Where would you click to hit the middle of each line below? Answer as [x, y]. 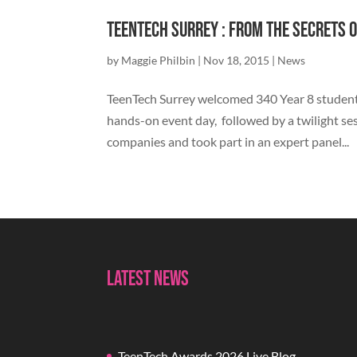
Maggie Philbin [159, 60]
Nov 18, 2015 [237, 60]
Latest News [148, 280]
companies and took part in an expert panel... [228, 141]
